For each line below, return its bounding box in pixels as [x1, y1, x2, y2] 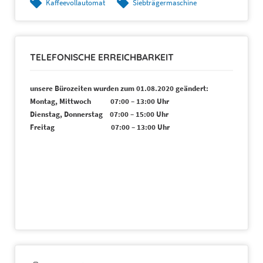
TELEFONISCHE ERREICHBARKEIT [30, 51, 174, 63]
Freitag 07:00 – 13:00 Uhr [30, 122, 170, 133]
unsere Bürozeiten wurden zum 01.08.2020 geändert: [30, 83, 214, 94]
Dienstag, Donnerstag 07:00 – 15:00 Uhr [30, 109, 172, 120]
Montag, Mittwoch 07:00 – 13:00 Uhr [30, 96, 169, 107]
